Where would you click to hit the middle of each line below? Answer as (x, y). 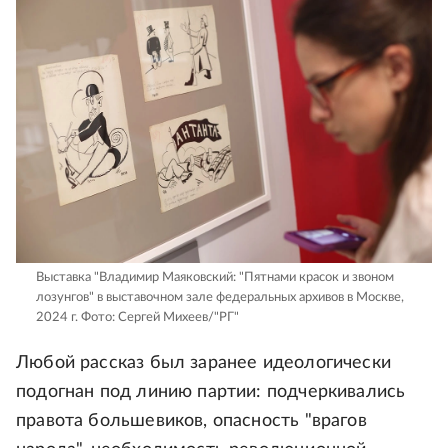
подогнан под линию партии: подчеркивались (211, 392)
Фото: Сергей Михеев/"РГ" (158, 318)
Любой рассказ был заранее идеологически (204, 363)
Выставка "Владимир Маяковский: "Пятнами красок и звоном (215, 278)
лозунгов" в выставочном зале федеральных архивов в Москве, (220, 298)
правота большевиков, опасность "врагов (191, 421)
